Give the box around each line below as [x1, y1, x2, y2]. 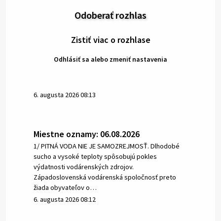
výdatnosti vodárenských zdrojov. [34, 162, 134, 171]
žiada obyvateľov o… [34, 183, 97, 192]
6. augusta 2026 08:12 [34, 194, 96, 204]
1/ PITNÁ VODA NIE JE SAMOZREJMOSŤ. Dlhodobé [34, 141, 180, 150]
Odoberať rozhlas [74, 9, 147, 22]
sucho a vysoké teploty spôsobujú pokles [34, 151, 157, 161]
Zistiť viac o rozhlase [71, 34, 150, 46]
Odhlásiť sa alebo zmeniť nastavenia [54, 54, 167, 64]
